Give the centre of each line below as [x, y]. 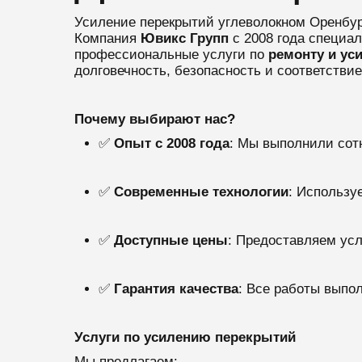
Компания [105, 38]
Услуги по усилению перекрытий [185, 337]
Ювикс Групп [184, 38]
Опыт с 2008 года [171, 143]
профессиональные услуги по [169, 55]
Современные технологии [201, 192]
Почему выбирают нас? [154, 119]
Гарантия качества [176, 289]
